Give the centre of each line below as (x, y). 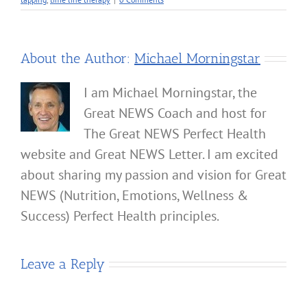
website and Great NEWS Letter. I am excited (149, 155)
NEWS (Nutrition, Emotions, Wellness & (134, 196)
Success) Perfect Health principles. (120, 216)
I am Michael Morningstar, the (170, 93)
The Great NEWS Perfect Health (175, 134)
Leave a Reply (63, 264)
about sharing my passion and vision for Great (153, 175)
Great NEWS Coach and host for (175, 113)
